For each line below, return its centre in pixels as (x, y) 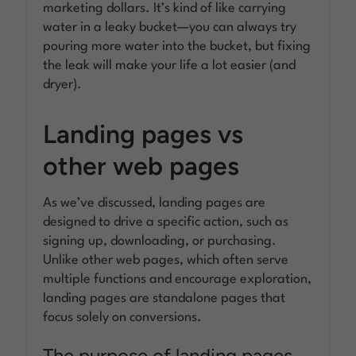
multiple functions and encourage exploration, (178, 279)
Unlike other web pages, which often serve (166, 260)
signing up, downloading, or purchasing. (160, 241)
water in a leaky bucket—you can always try (170, 27)
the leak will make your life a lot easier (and (170, 65)
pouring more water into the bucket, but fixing (177, 46)
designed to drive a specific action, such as (166, 222)
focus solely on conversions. (123, 317)
